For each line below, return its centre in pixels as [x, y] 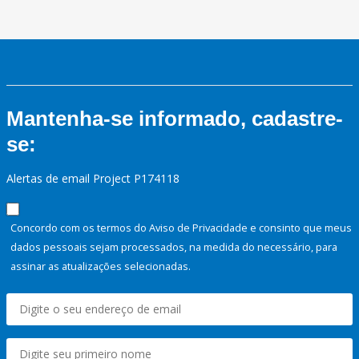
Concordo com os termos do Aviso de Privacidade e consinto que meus [181, 228]
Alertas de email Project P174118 [93, 179]
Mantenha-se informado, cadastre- [175, 119]
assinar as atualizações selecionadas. [101, 266]
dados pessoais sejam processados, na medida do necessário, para [174, 247]
